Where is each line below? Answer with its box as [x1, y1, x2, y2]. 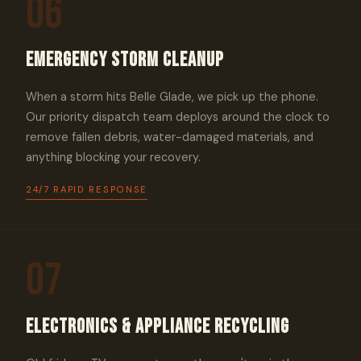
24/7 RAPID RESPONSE [26, 184, 147, 195]
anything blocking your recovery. [26, 150, 201, 164]
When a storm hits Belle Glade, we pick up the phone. [26, 89, 318, 104]
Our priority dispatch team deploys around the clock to [26, 110, 330, 124]
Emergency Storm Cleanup [26, 48, 224, 72]
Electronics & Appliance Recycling [26, 315, 289, 338]
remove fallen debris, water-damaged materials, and [26, 130, 313, 144]
